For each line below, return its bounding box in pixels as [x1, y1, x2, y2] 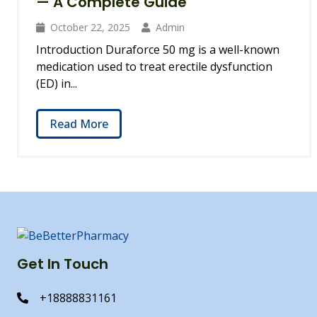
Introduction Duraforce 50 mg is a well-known [36, 42, 279, 57]
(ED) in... [36, 76, 77, 91]
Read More [50, 116, 108, 132]
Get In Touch [17, 253, 108, 274]
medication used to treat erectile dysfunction [36, 59, 272, 74]
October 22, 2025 [50, 21, 130, 34]
